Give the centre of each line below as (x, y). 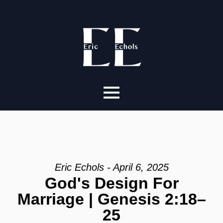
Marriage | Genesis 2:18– (111, 199)
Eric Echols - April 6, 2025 (111, 167)
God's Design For (111, 183)
